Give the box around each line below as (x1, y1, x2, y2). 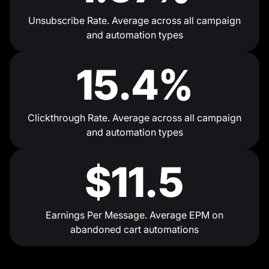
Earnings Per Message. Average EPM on (46, 209, 223, 222)
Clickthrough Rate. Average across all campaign (28, 112, 241, 124)
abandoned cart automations (70, 223, 199, 236)
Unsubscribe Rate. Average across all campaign (28, 14, 241, 27)
